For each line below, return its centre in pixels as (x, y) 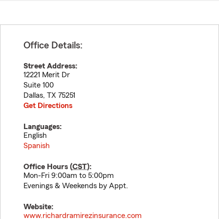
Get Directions (48, 106)
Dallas (33, 95)
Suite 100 (39, 85)
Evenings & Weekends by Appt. (76, 186)
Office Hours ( (48, 167)
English (35, 135)
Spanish (37, 146)
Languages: (43, 127)
